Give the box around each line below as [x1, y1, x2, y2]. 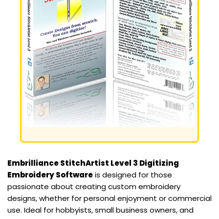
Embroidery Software [7, 170, 93, 180]
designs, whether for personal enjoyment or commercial [7, 193, 212, 204]
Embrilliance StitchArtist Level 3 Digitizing [7, 158, 179, 169]
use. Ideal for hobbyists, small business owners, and [7, 205, 194, 216]
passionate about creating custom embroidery [7, 181, 180, 192]
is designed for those [93, 170, 172, 180]
